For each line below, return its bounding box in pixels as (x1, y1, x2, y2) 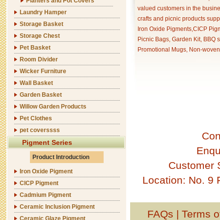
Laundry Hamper (20, 9, 67, 16)
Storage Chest (20, 32, 60, 39)
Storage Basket (20, 21, 63, 27)
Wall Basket (20, 80, 53, 86)
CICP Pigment (20, 180, 58, 187)
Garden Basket (20, 91, 62, 98)
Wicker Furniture (20, 68, 66, 75)
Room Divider (20, 56, 58, 63)
